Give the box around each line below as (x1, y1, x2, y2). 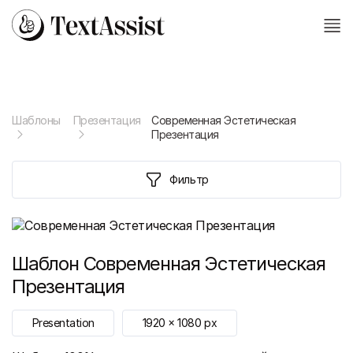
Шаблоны (12, 113, 61, 128)
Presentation (32, 316, 95, 330)
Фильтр (169, 173, 209, 187)
